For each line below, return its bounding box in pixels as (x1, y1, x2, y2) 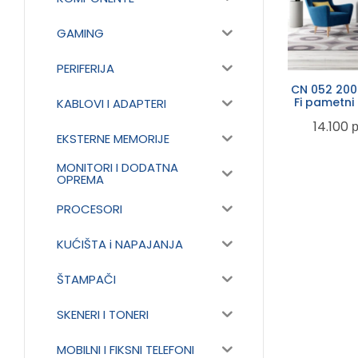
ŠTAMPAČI (57, 270, 116, 288)
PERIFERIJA (57, 59, 114, 77)
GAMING (57, 24, 104, 42)
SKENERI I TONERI (57, 305, 149, 323)
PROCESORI (57, 200, 122, 217)
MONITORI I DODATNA (57, 159, 178, 176)
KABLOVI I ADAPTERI (57, 94, 166, 112)
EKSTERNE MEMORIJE (57, 129, 169, 147)
